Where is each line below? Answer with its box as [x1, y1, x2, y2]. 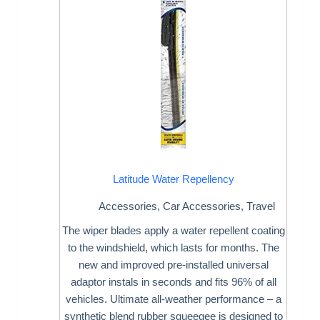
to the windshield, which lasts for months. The [67, 241, 279, 254]
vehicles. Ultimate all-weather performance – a [65, 293, 281, 306]
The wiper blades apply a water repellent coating [61, 224, 285, 237]
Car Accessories [162, 200, 241, 213]
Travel [246, 200, 275, 213]
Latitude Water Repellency [112, 172, 234, 185]
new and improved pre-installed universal [78, 259, 269, 271]
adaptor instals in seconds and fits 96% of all [70, 276, 276, 289]
